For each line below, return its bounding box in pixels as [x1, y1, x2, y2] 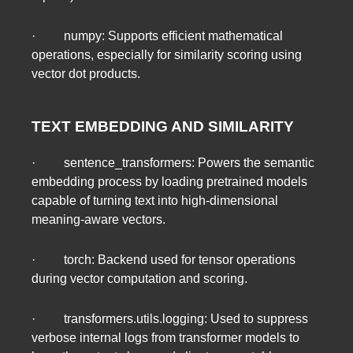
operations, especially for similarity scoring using [32, 48, 302, 62]
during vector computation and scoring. [32, 271, 247, 285]
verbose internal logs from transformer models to [32, 331, 299, 345]
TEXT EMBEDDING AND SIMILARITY [32, 117, 294, 135]
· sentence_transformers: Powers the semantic [32, 155, 314, 169]
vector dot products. [32, 67, 140, 81]
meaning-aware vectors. [32, 212, 165, 226]
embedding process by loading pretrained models [32, 174, 307, 188]
